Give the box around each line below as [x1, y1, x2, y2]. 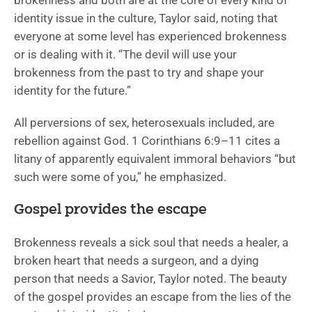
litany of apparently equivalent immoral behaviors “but [14, 152, 296, 166]
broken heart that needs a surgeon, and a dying [14, 253, 259, 267]
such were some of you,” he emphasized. [14, 170, 226, 184]
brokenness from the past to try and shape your [14, 65, 264, 79]
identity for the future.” [14, 84, 131, 97]
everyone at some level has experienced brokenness [14, 29, 287, 43]
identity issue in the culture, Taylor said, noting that [14, 11, 278, 25]
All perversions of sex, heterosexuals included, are [14, 116, 274, 130]
